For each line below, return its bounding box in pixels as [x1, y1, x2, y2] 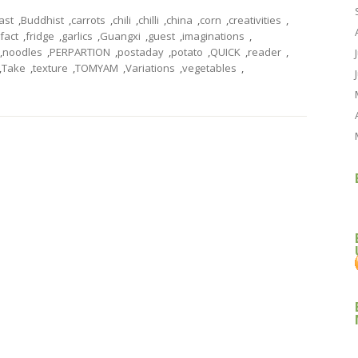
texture [33, 61, 68, 75]
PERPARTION [50, 45, 110, 59]
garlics [62, 29, 93, 43]
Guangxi [100, 29, 141, 43]
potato [171, 45, 203, 59]
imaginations [182, 29, 245, 43]
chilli [138, 13, 159, 27]
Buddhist [21, 13, 64, 27]
